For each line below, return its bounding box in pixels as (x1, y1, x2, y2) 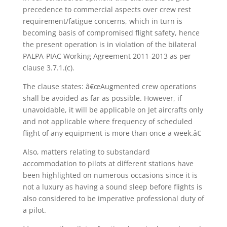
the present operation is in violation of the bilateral (22, 39, 197, 49)
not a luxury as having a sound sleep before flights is (22, 181, 202, 192)
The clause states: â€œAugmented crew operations (22, 81, 197, 91)
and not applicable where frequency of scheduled (22, 116, 193, 126)
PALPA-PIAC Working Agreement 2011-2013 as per (22, 51, 191, 61)
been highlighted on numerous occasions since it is (22, 170, 198, 180)
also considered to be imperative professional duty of (22, 193, 204, 203)
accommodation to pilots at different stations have (22, 158, 194, 168)
